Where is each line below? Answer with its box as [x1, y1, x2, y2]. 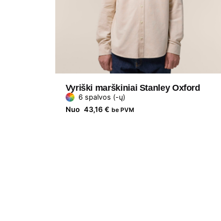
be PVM [111, 106, 134, 114]
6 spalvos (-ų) [78, 93, 125, 102]
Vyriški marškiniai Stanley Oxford [65, 83, 200, 93]
